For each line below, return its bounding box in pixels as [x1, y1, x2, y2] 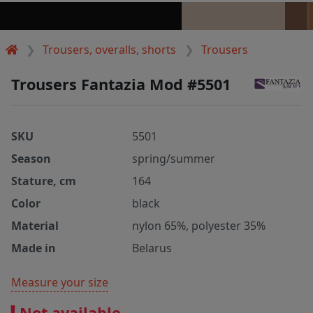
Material [11, 217, 59, 233]
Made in [11, 240, 56, 256]
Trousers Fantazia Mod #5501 [11, 73, 231, 94]
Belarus [132, 240, 173, 256]
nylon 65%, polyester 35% [132, 217, 266, 233]
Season [11, 150, 51, 166]
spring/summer [132, 150, 216, 166]
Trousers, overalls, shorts [43, 41, 177, 57]
